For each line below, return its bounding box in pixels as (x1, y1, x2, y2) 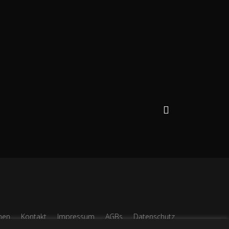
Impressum (57, 212, 95, 221)
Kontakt (20, 212, 47, 221)
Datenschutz (133, 212, 175, 221)
